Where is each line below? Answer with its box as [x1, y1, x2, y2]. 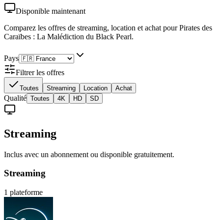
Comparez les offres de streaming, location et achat [4, 23, 161, 32]
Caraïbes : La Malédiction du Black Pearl [4, 32, 132, 41]
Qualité [4, 93, 27, 102]
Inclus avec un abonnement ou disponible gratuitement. [4, 150, 174, 159]
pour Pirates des [161, 23, 212, 32]
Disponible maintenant [16, 6, 85, 15]
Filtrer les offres [16, 68, 64, 77]
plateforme [8, 188, 43, 197]
